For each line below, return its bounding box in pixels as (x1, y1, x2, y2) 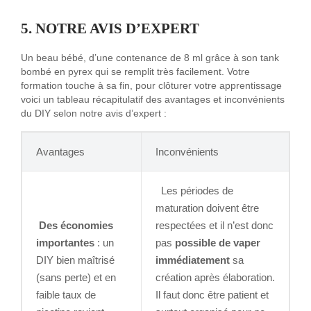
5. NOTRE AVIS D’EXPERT (21, 20, 199, 37)
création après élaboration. (155, 271, 275, 284)
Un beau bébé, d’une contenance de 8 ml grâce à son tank (21, 53, 279, 64)
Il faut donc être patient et (155, 289, 269, 301)
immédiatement (155, 254, 233, 267)
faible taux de (36, 289, 96, 301)
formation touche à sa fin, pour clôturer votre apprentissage (21, 81, 282, 92)
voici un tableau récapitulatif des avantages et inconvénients (21, 94, 285, 106)
